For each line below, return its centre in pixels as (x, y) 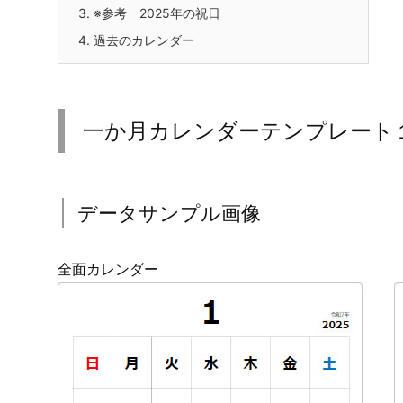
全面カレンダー (108, 269)
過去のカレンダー (142, 40)
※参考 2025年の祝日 (155, 13)
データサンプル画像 (169, 214)
